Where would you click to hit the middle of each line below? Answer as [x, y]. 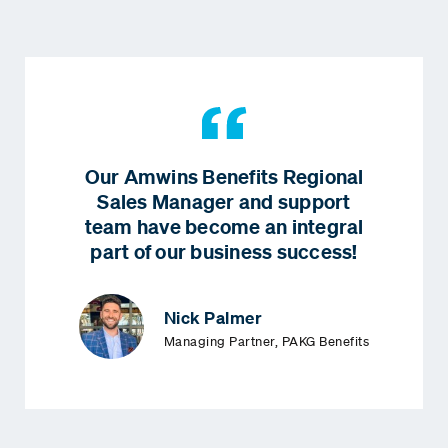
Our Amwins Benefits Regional [224, 177]
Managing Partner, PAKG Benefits [266, 341]
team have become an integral [224, 227]
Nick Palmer [213, 317]
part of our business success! [224, 252]
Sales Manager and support [224, 202]
